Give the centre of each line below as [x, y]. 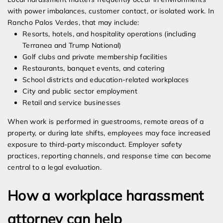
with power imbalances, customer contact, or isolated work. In [111, 11]
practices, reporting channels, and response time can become [110, 156]
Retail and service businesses [72, 103]
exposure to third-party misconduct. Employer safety [95, 145]
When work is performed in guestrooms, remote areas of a [106, 122]
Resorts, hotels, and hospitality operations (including [109, 34]
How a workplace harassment [106, 196]
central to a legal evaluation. [55, 167]
